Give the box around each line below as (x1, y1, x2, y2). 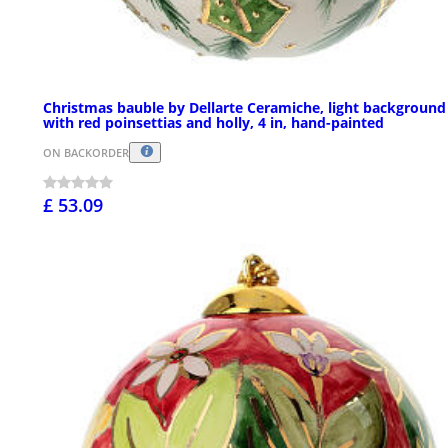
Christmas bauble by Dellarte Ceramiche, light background (43, 97, 446, 117)
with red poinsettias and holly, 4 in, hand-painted (43, 112, 384, 132)
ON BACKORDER (43, 144, 129, 160)
